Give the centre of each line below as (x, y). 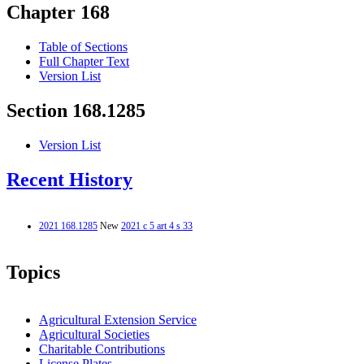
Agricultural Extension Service (118, 319)
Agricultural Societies (94, 334)
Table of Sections (83, 47)
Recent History (69, 180)
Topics (33, 272)
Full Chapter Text (84, 62)
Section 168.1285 (76, 111)
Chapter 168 (58, 13)
